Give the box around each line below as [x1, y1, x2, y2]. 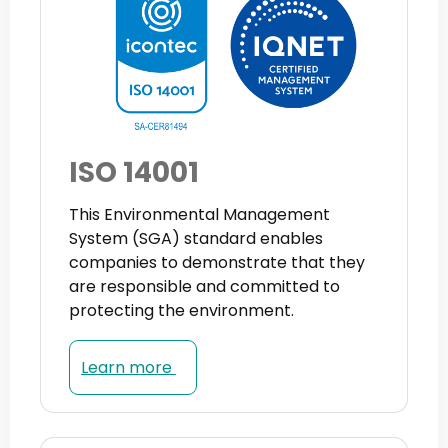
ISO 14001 [69, 152, 199, 192]
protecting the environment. [69, 298, 294, 322]
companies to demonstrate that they [69, 250, 365, 274]
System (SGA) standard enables [69, 226, 323, 250]
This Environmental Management [69, 202, 330, 226]
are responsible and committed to [69, 274, 340, 298]
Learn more [81, 355, 176, 379]
